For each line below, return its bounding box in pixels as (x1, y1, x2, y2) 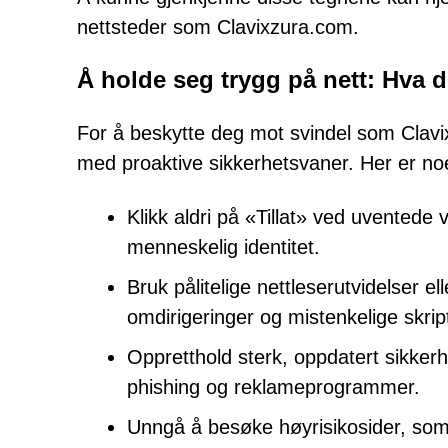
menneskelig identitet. (127, 236, 320, 258)
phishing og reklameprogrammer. (127, 376, 420, 398)
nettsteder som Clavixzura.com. (77, 16, 359, 38)
